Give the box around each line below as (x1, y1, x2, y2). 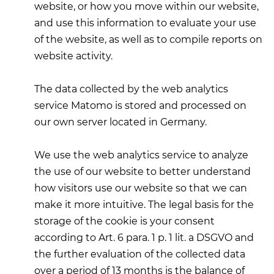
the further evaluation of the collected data (34, 248, 245, 260)
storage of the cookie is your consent (34, 215, 215, 227)
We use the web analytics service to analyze (34, 149, 248, 161)
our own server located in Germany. (34, 116, 207, 128)
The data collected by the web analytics (34, 83, 228, 95)
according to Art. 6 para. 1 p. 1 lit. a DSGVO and (34, 232, 254, 243)
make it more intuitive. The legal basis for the (34, 199, 254, 210)
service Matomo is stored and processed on (34, 100, 246, 111)
